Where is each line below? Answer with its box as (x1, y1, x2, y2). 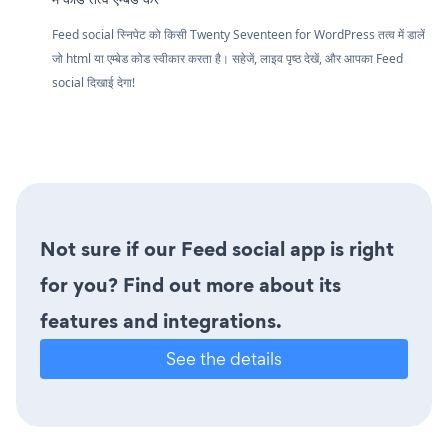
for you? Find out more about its (40, 270, 341, 299)
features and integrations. (40, 306, 282, 335)
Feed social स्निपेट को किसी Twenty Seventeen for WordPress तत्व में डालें (52, 25, 425, 43)
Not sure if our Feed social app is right (40, 234, 394, 263)
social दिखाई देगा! (52, 73, 135, 91)
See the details (166, 346, 282, 370)
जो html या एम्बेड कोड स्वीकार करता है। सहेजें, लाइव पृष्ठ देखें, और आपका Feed (52, 49, 403, 67)
